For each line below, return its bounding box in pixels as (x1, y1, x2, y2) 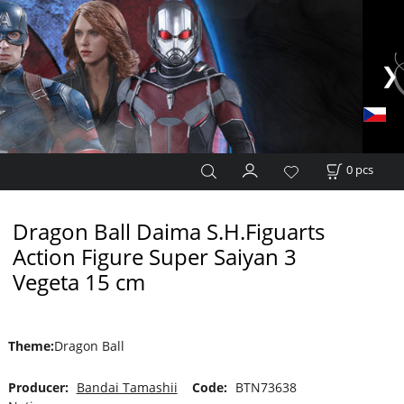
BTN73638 (234, 379, 297, 397)
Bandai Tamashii (76, 379, 178, 397)
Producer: (7, 379, 69, 397)
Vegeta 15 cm (12, 267, 145, 297)
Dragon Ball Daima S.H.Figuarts (12, 216, 325, 246)
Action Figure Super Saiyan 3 (12, 242, 297, 271)
